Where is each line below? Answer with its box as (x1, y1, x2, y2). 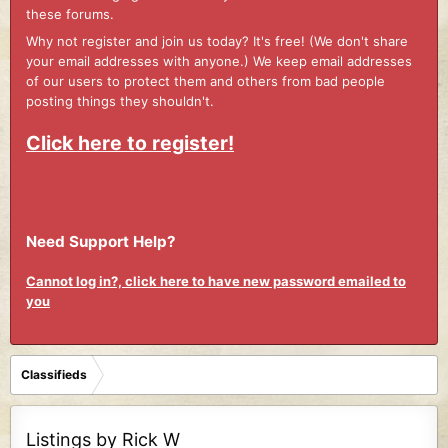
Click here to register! (26, 130, 234, 155)
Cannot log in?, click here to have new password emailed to (26, 273, 406, 290)
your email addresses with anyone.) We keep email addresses (26, 53, 412, 70)
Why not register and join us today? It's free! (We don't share (26, 33, 408, 50)
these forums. (26, 5, 114, 22)
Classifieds (21, 366, 87, 382)
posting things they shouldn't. (26, 93, 214, 110)
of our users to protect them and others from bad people (26, 73, 385, 90)
